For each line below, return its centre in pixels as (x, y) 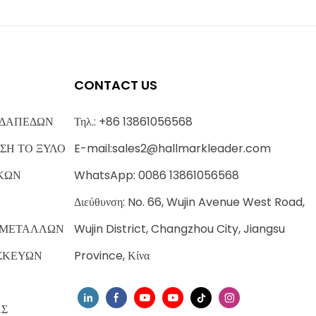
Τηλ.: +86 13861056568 (133, 121)
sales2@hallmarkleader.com (191, 148)
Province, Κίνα (111, 255)
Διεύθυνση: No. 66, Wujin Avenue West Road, (189, 202)
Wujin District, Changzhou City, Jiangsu (179, 229)
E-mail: (93, 148)
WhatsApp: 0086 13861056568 (156, 175)
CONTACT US (115, 85)
